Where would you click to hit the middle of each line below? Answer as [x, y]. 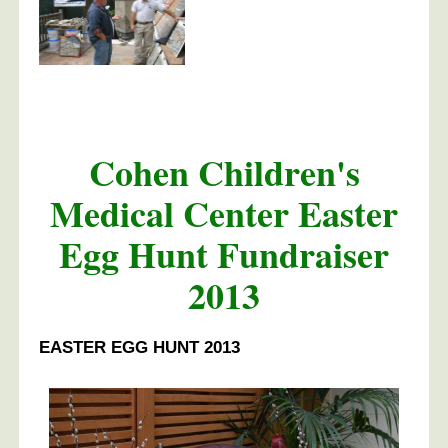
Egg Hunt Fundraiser [224, 253]
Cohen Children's [224, 171]
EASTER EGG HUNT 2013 [139, 347]
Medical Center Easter [224, 212]
